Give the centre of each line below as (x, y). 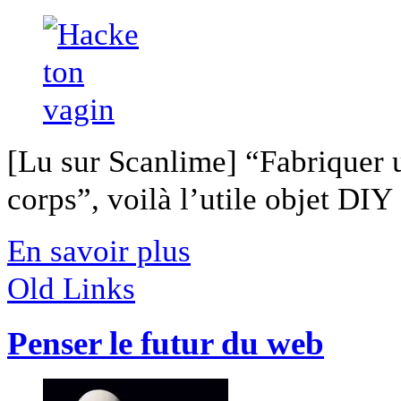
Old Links (71, 288)
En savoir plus (99, 250)
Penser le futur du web (166, 343)
